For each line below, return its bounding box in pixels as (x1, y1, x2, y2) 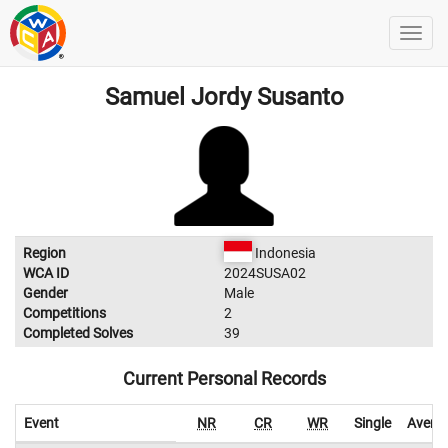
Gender (23, 285, 68, 301)
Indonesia (251, 245, 316, 261)
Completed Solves (23, 325, 133, 341)
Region (23, 245, 66, 261)
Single (354, 415, 391, 431)
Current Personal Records (122, 368, 326, 389)
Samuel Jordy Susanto (104, 83, 344, 111)
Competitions (23, 305, 106, 321)
